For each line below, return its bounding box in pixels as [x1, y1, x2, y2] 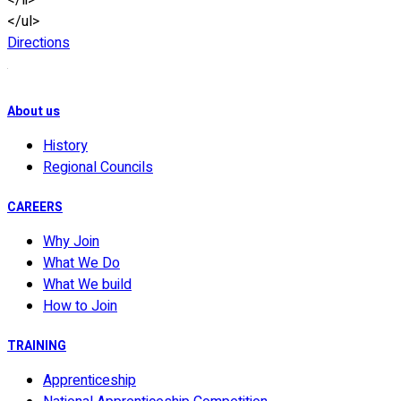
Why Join [43, 231, 99, 253]
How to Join [43, 295, 117, 318]
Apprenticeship [43, 370, 136, 392]
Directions [7, 32, 70, 55]
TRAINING [7, 337, 66, 356]
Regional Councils [43, 157, 153, 179]
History [43, 135, 88, 158]
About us [7, 102, 60, 122]
